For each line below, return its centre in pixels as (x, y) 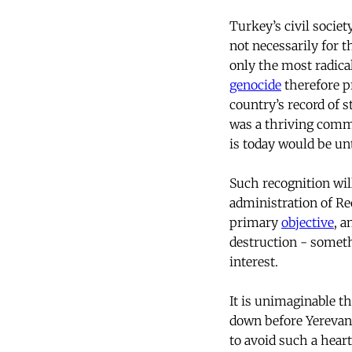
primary (255, 223)
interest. (254, 262)
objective (308, 223)
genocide (255, 85)
